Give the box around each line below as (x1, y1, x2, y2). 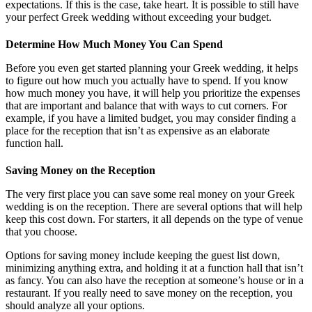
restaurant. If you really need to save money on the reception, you (6, 287, 292, 299)
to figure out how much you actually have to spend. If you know (6, 75, 288, 87)
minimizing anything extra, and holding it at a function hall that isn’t (6, 262, 303, 274)
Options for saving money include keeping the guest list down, (6, 249, 280, 262)
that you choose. (6, 226, 77, 238)
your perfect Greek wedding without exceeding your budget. (6, 10, 272, 23)
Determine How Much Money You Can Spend (6, 38, 223, 51)
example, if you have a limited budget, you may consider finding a (6, 112, 296, 125)
